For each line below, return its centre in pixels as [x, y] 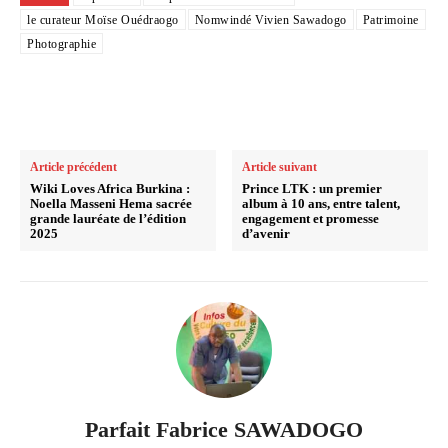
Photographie [61, 43]
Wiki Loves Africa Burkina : [110, 188]
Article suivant [280, 166]
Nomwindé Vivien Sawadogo [270, 19]
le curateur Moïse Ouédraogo [103, 19]
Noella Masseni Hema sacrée [111, 203]
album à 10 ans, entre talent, [321, 203]
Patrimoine [390, 19]
